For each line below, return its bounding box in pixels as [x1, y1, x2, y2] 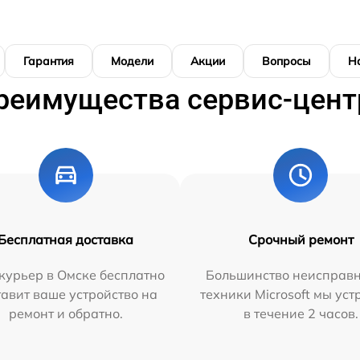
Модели [111, 53, 153, 68]
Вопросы [262, 53, 311, 68]
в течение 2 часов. [243, 305, 358, 321]
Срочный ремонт [247, 231, 354, 247]
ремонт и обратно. [8, 305, 123, 321]
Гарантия [23, 53, 74, 68]
